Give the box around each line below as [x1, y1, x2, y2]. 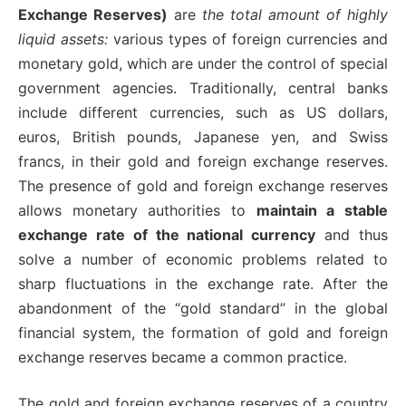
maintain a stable [256, 200, 389, 219]
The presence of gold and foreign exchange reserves [18, 176, 388, 195]
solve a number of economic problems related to [18, 249, 388, 268]
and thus [315, 225, 389, 244]
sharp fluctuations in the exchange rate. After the [18, 274, 388, 293]
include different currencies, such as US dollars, [18, 102, 388, 121]
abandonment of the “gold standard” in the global [18, 298, 388, 317]
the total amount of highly [202, 5, 388, 24]
